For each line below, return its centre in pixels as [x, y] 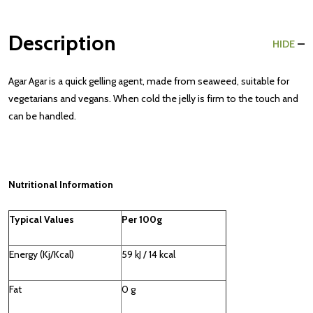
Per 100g [142, 219]
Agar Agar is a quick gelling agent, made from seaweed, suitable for [149, 81]
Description [62, 43]
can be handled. [42, 116]
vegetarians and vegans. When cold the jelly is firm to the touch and [153, 99]
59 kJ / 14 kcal [148, 254]
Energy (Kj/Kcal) [42, 254]
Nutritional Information [61, 184]
